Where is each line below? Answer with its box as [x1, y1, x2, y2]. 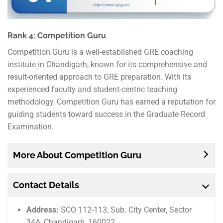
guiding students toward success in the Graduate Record [7, 109, 205, 119]
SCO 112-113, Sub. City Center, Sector [61, 205, 192, 215]
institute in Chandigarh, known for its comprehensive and [7, 59, 207, 69]
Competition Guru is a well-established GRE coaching [7, 47, 193, 57]
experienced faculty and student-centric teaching [7, 84, 177, 94]
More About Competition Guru [13, 150, 141, 161]
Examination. [7, 121, 54, 131]
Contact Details [13, 180, 79, 191]
